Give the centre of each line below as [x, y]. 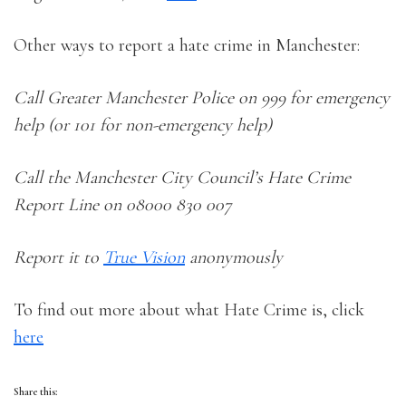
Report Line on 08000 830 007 [123, 205]
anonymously [234, 257]
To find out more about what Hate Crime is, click [189, 310]
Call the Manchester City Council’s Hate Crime [182, 178]
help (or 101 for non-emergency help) [143, 125]
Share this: [35, 391]
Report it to [58, 257]
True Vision [144, 257]
